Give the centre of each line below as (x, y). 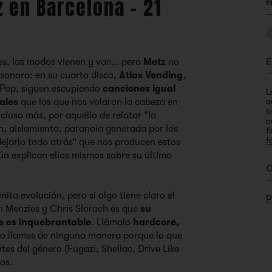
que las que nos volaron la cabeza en (98, 102)
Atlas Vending (151, 75)
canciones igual (139, 89)
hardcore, (156, 222)
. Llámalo (112, 222)
